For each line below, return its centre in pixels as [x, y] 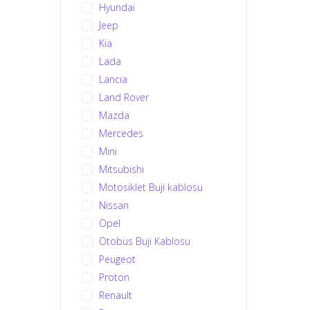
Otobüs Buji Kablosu [145, 241]
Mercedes [121, 133]
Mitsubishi [121, 169]
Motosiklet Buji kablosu [151, 187]
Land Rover [124, 97]
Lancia [113, 79]
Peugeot [117, 259]
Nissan [114, 205]
